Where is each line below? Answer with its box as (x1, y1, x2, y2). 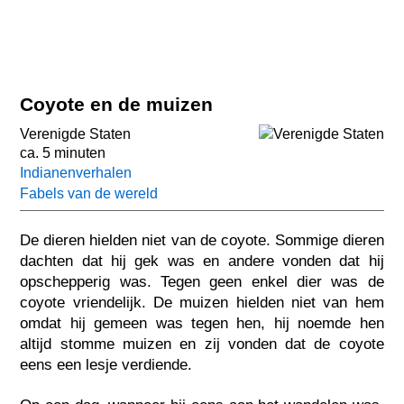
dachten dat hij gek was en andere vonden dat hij (20, 252, 384, 270)
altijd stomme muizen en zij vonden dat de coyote (20, 335, 384, 353)
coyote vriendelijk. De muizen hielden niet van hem (20, 293, 384, 311)
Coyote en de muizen (20, 93, 214, 115)
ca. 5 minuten (20, 145, 106, 161)
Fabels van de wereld (20, 186, 159, 202)
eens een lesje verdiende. (20, 355, 193, 373)
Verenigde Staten (20, 126, 132, 142)
